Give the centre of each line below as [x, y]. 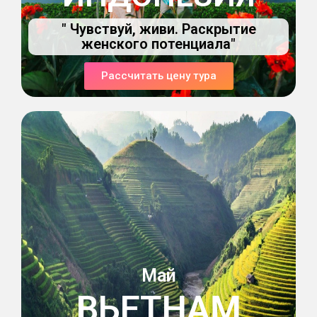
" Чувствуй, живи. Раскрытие [158, 29]
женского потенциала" [158, 44]
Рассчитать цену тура [158, 76]
